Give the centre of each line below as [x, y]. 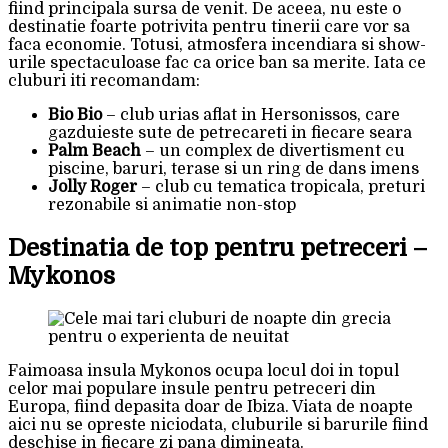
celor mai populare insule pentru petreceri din [192, 388]
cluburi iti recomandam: [104, 80]
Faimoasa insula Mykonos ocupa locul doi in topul [203, 370]
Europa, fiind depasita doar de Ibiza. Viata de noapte [210, 406]
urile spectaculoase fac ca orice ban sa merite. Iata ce [217, 62]
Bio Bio [75, 114]
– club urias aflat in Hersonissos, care [251, 114]
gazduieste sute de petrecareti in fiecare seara [230, 132]
